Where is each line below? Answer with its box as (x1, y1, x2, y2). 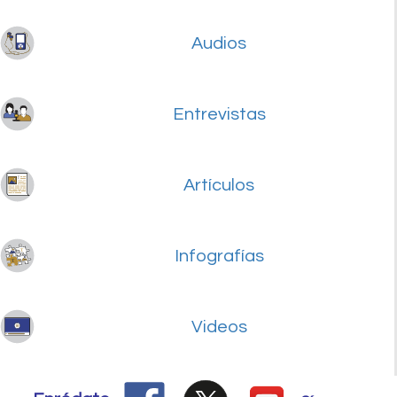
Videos (191, 317, 247, 336)
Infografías (174, 246, 264, 265)
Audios (191, 34, 246, 52)
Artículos (183, 175, 254, 194)
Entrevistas (172, 105, 266, 123)
